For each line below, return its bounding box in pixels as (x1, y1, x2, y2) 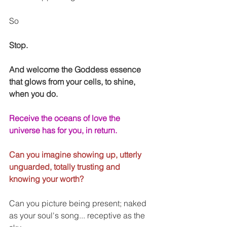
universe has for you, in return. (9, 125, 119, 136)
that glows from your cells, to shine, (9, 77, 137, 87)
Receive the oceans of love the (9, 113, 122, 124)
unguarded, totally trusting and (9, 162, 122, 172)
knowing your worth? (9, 174, 84, 184)
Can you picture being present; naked (9, 198, 148, 209)
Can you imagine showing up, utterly (9, 149, 143, 160)
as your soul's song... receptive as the (9, 210, 147, 221)
